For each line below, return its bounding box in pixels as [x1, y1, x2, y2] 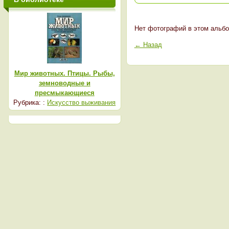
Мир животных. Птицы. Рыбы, [14, 70, 115, 77]
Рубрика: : [13, 99, 48, 106]
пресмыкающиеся [34, 89, 95, 97]
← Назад [134, 40, 162, 49]
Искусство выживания [47, 99, 116, 106]
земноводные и [38, 79, 90, 87]
